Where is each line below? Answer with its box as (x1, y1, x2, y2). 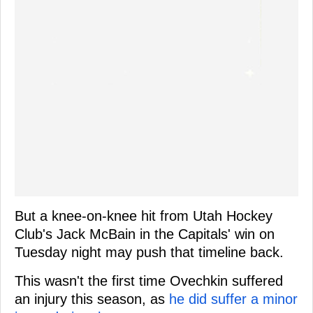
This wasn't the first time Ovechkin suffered (15, 272, 283, 289)
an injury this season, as (15, 291, 169, 307)
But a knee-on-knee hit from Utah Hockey (15, 208, 272, 224)
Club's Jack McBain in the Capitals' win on (15, 226, 275, 242)
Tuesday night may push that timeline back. (15, 244, 284, 260)
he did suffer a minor (169, 291, 298, 307)
